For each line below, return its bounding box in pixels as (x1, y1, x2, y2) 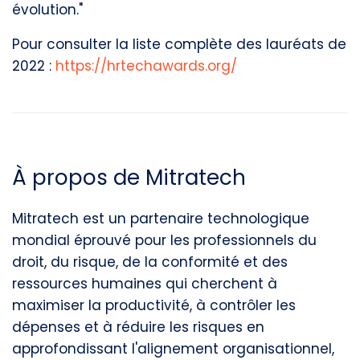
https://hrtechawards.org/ (55, 56, 237, 76)
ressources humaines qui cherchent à (12, 274, 277, 293)
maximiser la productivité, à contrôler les (12, 296, 296, 315)
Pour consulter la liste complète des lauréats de (12, 35, 346, 54)
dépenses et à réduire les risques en (12, 317, 264, 337)
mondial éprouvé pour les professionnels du (12, 231, 317, 250)
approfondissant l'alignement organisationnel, (12, 339, 334, 358)
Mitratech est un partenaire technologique (12, 209, 309, 228)
